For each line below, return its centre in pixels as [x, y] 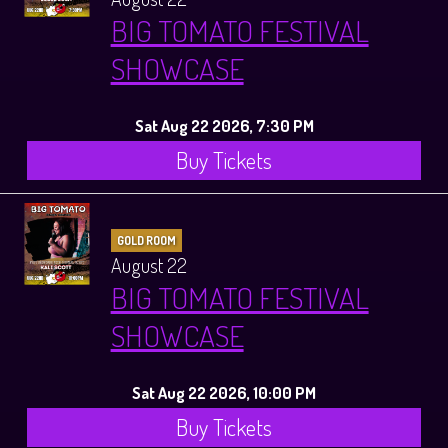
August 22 [148, 264]
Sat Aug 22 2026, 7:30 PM [224, 125]
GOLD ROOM [146, 240]
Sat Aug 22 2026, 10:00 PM [224, 392]
